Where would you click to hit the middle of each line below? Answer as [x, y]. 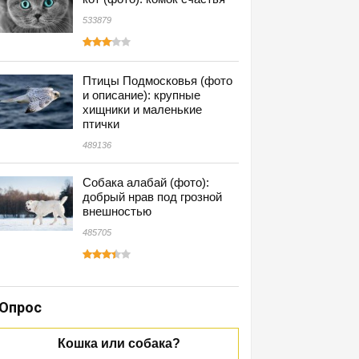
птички [101, 124]
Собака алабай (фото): [146, 182]
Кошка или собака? [119, 343]
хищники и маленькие [142, 109]
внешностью [117, 211]
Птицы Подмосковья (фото [157, 81]
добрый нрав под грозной [152, 197]
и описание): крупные [141, 95]
